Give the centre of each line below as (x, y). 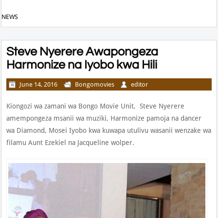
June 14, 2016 (39, 84)
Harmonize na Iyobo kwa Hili (82, 64)
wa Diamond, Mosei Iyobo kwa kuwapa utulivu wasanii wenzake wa (109, 130)
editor (140, 84)
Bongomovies (95, 84)
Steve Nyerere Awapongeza (82, 51)
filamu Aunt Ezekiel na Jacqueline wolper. (71, 142)
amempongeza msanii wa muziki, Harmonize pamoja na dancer (104, 118)
